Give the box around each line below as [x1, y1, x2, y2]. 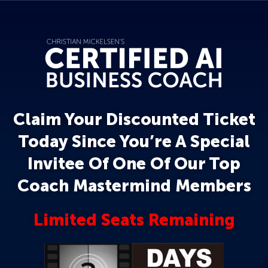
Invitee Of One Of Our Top [28, 154, 240, 173]
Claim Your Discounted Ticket [13, 109, 255, 129]
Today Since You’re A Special [18, 132, 250, 151]
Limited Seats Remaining [33, 210, 235, 230]
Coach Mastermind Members [17, 176, 251, 196]
